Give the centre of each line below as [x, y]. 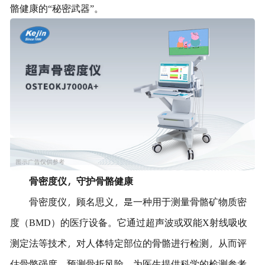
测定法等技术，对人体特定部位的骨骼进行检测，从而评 [128, 243]
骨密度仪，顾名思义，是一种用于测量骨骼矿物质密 [138, 201]
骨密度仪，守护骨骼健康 [81, 180]
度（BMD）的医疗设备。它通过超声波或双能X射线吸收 [128, 222]
